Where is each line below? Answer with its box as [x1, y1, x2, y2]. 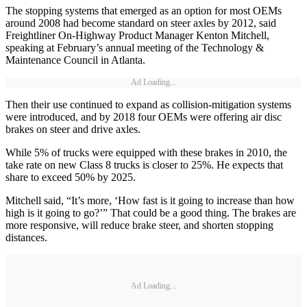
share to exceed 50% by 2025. [5, 171, 136, 184]
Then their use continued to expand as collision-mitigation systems [5, 99, 291, 111]
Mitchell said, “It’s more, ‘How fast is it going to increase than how [5, 195, 295, 207]
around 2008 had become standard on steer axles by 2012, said [5, 17, 276, 29]
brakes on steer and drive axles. [5, 123, 140, 136]
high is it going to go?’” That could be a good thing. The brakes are [5, 207, 296, 219]
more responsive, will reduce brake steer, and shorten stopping [5, 219, 273, 232]
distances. [5, 232, 47, 244]
